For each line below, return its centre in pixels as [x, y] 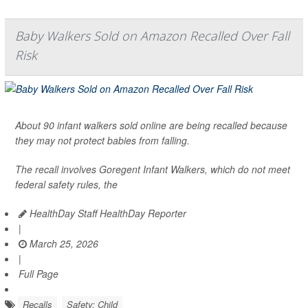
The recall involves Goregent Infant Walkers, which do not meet [153, 169]
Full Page [38, 273]
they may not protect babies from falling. [102, 140]
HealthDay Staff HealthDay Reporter [107, 213]
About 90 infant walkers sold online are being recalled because [151, 125]
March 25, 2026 [63, 243]
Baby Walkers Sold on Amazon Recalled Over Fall [152, 35]
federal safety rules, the [66, 184]
